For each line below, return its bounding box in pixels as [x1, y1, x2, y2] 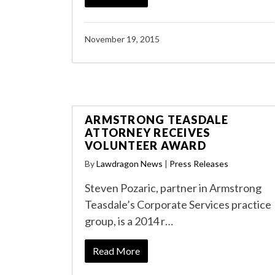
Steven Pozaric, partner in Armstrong [85, 181, 261, 195]
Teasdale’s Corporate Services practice [85, 198, 271, 211]
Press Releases [169, 158, 228, 169]
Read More [93, 245, 140, 257]
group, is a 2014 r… [85, 214, 173, 228]
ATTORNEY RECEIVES [85, 126, 211, 139]
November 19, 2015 [85, 34, 160, 44]
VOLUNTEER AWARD [85, 139, 206, 152]
